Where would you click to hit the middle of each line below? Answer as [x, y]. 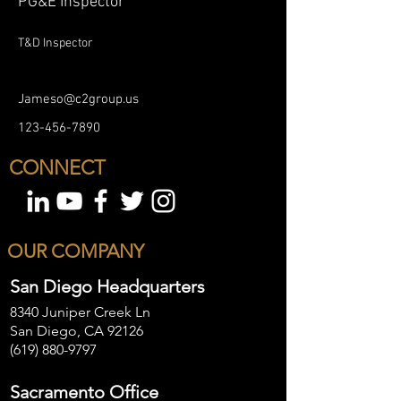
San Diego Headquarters [107, 286]
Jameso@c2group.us [78, 99]
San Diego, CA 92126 [77, 331]
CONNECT [57, 168]
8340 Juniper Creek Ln [80, 312]
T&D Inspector [55, 43]
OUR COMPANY [75, 251]
